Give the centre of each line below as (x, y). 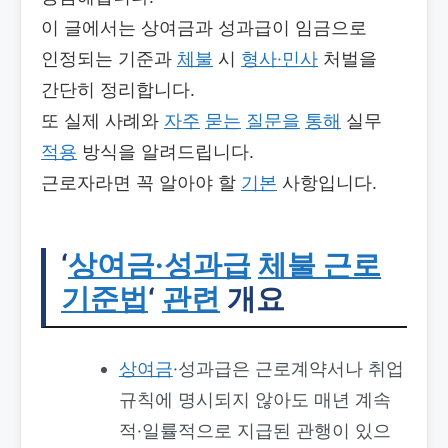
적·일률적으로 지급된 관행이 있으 (254, 431)
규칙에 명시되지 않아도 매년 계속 (254, 400)
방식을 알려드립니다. (165, 152)
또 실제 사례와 (102, 121)
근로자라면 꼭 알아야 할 (141, 183)
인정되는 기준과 (109, 59)
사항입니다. (327, 183)
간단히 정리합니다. (118, 90)
